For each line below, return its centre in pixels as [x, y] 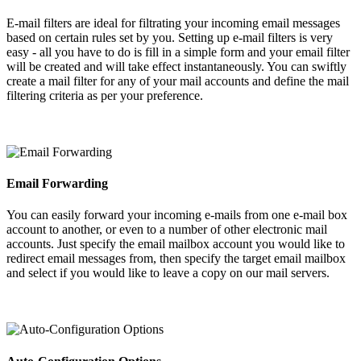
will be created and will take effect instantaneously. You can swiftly [176, 66]
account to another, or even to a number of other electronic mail [167, 230]
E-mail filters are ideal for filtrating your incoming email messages [173, 23]
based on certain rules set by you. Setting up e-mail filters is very [170, 37]
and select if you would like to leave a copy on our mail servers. [168, 273]
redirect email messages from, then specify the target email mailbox [176, 259]
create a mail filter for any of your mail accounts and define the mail [178, 81]
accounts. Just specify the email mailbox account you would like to [176, 244]
